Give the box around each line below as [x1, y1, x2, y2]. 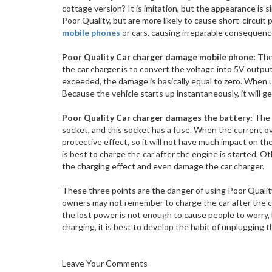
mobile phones [62, 27, 120, 38]
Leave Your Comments [62, 257, 148, 268]
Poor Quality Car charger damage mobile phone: [62, 51, 256, 62]
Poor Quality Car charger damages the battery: [62, 112, 254, 123]
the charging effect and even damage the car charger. [62, 160, 264, 171]
